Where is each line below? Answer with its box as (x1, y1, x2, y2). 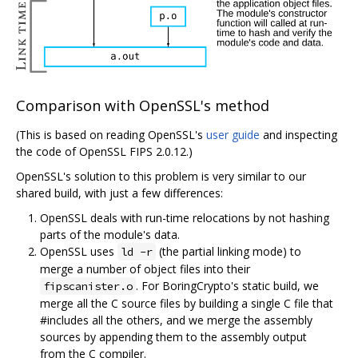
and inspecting (260, 126, 337, 142)
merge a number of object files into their (40, 261, 250, 276)
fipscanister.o (43, 278, 133, 293)
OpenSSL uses (40, 243, 117, 259)
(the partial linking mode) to (156, 243, 301, 259)
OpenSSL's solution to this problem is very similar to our (16, 168, 306, 184)
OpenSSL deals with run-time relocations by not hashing (40, 209, 329, 225)
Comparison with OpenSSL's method (16, 96, 269, 116)
